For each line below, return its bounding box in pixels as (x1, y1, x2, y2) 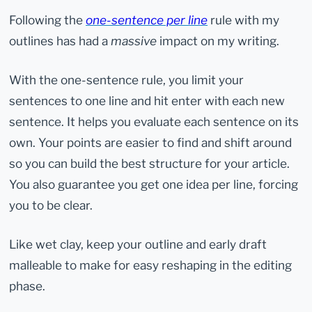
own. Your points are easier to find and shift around (9, 135, 292, 150)
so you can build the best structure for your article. (9, 156, 290, 171)
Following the (9, 13, 86, 27)
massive (111, 33, 157, 48)
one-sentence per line (86, 13, 208, 27)
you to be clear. (9, 198, 93, 213)
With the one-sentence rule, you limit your (9, 72, 244, 88)
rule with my (208, 13, 280, 27)
